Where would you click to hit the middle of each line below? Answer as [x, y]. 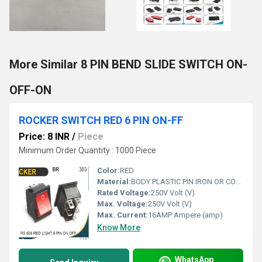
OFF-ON [30, 90]
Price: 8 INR [44, 137]
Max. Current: [123, 215]
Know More [119, 227]
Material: [114, 182]
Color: [108, 170]
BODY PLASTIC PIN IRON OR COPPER [183, 182]
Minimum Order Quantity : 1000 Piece [87, 150]
